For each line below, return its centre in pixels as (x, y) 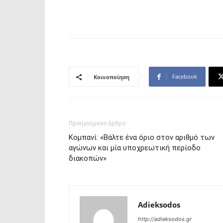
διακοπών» (88, 158)
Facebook (185, 76)
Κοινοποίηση (111, 77)
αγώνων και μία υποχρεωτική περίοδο (135, 148)
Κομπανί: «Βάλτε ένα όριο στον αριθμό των (142, 137)
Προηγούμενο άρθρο (97, 123)
